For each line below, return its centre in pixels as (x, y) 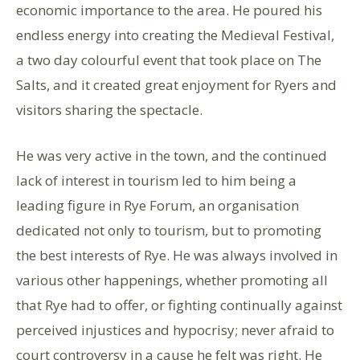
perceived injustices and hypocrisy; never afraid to (175, 329)
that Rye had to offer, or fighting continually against (179, 305)
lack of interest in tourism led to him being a (156, 180)
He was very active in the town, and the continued (172, 155)
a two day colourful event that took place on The (169, 59)
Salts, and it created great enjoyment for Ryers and (176, 84)
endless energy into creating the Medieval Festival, (175, 35)
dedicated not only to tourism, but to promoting (169, 230)
